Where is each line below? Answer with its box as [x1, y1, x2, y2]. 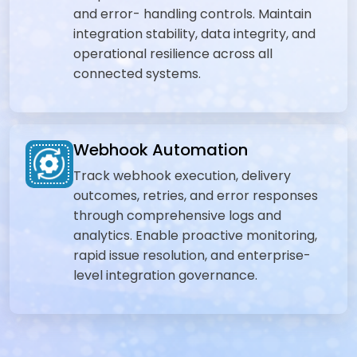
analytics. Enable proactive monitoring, [73, 226, 317, 245]
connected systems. [73, 65, 201, 83]
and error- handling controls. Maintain [73, 5, 312, 23]
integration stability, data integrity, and [73, 25, 316, 43]
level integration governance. [73, 266, 257, 284]
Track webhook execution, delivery [73, 167, 291, 185]
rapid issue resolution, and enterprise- [73, 246, 311, 265]
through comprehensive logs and [73, 206, 281, 225]
